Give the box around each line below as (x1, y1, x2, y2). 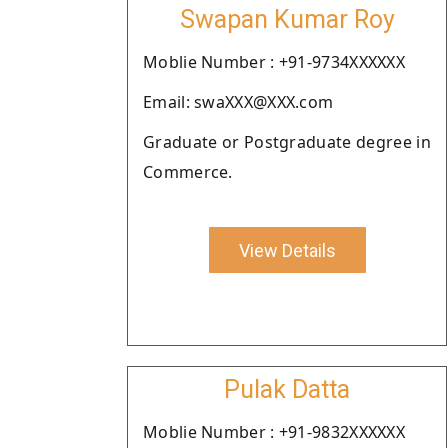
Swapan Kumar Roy (179, 5, 395, 34)
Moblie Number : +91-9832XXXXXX (143, 421, 405, 443)
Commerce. (143, 161, 233, 183)
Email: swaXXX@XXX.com (143, 91, 334, 113)
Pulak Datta (224, 375, 350, 404)
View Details (238, 239, 336, 261)
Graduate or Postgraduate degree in (143, 131, 431, 153)
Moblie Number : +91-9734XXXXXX (143, 51, 405, 73)
